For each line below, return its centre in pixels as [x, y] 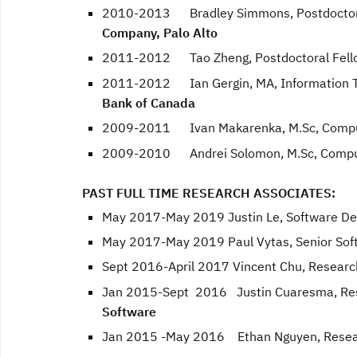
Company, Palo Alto [160, 32]
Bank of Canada [149, 102]
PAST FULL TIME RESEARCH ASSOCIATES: [209, 192]
